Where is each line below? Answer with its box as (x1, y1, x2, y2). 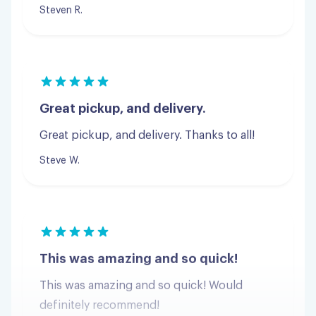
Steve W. (39, 93, 80, 104)
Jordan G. (39, 263, 83, 274)
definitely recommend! (39, 237, 159, 249)
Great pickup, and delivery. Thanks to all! (39, 67, 255, 79)
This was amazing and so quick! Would (39, 217, 243, 229)
